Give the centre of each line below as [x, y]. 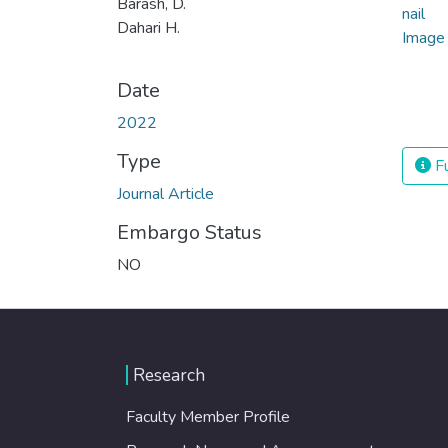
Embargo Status [189, 232]
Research [169, 375]
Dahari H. [148, 28]
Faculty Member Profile [208, 417]
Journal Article [165, 194]
